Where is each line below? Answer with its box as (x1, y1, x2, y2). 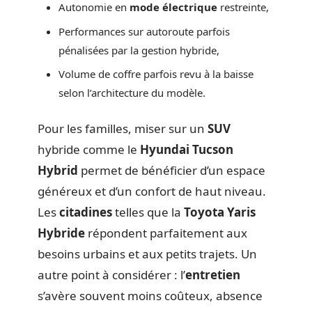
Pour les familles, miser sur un (38, 120, 208, 136)
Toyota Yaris (184, 203, 256, 220)
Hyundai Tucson (140, 141, 233, 157)
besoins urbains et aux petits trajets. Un (38, 245, 257, 262)
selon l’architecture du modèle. (58, 86, 205, 100)
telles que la (112, 203, 184, 220)
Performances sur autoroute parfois (58, 24, 230, 38)
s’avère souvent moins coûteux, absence (38, 287, 263, 304)
